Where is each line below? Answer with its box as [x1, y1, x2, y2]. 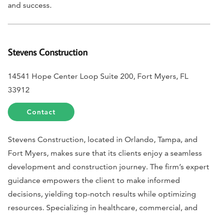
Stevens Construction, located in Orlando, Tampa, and [8, 134, 198, 144]
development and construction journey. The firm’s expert [8, 162, 209, 171]
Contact [27, 107, 56, 116]
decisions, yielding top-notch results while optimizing [8, 189, 196, 199]
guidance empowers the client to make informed [8, 175, 180, 185]
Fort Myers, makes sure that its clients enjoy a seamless [8, 148, 202, 158]
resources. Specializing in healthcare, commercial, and [8, 202, 198, 212]
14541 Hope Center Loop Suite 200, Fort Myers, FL [8, 71, 188, 81]
